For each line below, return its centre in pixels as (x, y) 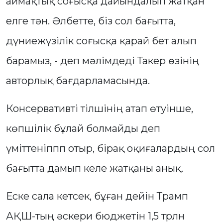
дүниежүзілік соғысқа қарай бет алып (101, 41)
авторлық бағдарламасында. (79, 81)
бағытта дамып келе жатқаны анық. (95, 168)
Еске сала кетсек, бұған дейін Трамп (97, 196)
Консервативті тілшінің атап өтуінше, (100, 109)
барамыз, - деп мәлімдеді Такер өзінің (103, 61)
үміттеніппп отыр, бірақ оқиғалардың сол (111, 149)
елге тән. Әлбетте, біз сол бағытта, (91, 21)
